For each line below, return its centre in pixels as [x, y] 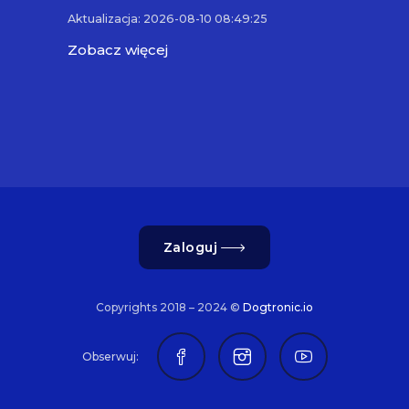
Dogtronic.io [278, 308]
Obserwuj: [110, 357]
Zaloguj [190, 248]
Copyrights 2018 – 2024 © [168, 308]
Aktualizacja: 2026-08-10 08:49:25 [168, 19]
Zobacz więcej [118, 50]
